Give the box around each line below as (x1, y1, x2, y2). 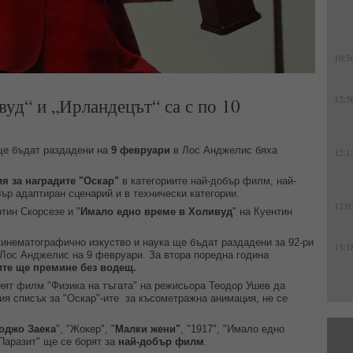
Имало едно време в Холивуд (80, 206, 232, 217)
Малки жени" (115, 323, 180, 335)
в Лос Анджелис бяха (170, 144, 277, 156)
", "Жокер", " (56, 323, 115, 335)
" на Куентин (232, 206, 292, 217)
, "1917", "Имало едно (180, 323, 284, 335)
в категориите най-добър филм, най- (119, 175, 296, 187)
